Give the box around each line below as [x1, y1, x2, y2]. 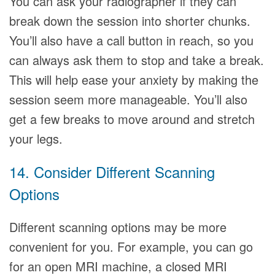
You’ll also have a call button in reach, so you [9, 31, 254, 49]
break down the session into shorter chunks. [9, 12, 250, 29]
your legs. [9, 130, 63, 147]
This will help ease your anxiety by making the [9, 71, 258, 88]
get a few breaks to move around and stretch [9, 110, 255, 128]
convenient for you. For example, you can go [9, 238, 253, 255]
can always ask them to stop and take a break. [9, 51, 264, 69]
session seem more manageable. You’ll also [9, 90, 247, 108]
